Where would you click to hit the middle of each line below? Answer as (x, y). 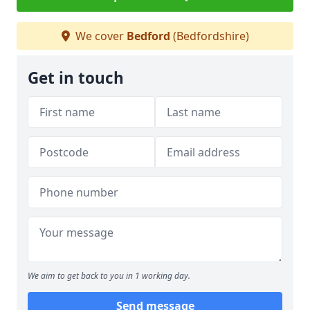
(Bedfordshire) (209, 36)
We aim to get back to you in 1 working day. (109, 276)
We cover (99, 36)
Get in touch (76, 78)
